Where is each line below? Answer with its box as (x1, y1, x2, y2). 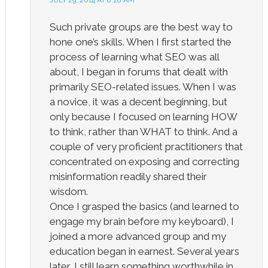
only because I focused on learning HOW (49, 110, 237, 123)
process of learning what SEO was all (49, 50, 219, 63)
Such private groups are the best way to (49, 20, 233, 33)
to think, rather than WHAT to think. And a (49, 125, 237, 138)
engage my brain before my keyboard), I (49, 215, 234, 227)
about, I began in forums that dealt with (49, 65, 228, 78)
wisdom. (49, 185, 88, 197)
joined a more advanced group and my (49, 230, 226, 242)
